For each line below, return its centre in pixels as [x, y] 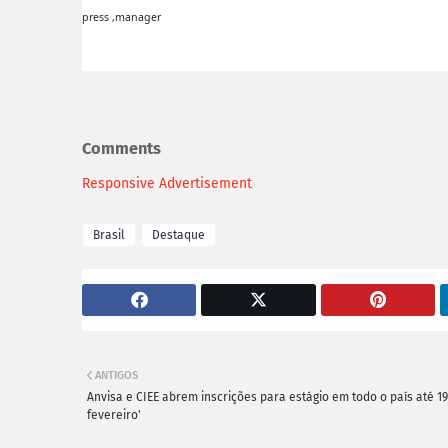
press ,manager [121, 16]
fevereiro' [114, 414]
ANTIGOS [116, 375]
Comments [121, 149]
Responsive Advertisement [167, 183]
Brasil [109, 234]
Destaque [178, 234]
